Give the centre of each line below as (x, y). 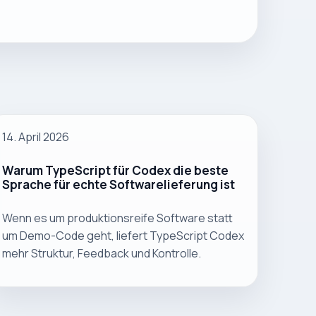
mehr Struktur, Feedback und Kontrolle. (101, 254)
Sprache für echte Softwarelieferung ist (118, 185)
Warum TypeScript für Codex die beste (115, 171)
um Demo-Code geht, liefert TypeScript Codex (123, 236)
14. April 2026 (35, 136)
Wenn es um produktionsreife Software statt (117, 218)
